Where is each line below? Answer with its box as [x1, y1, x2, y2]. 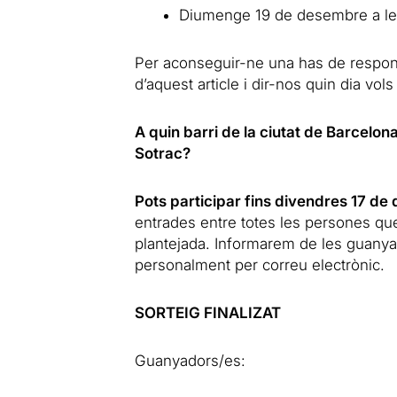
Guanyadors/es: [134, 352, 245, 370]
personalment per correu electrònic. [134, 256, 385, 274]
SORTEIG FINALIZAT [134, 304, 281, 322]
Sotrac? [134, 144, 191, 162]
